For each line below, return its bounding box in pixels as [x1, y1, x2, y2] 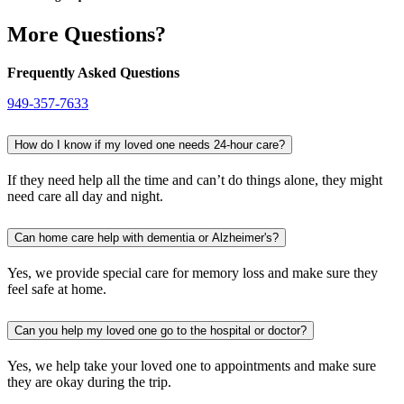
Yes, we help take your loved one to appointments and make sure [7, 357, 376, 373]
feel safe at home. [7, 280, 106, 297]
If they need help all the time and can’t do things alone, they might [7, 172, 382, 188]
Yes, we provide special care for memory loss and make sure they [7, 264, 378, 280]
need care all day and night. [7, 188, 163, 205]
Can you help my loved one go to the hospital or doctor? [14, 323, 307, 337]
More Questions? [7, 23, 166, 47]
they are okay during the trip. [7, 373, 171, 390]
